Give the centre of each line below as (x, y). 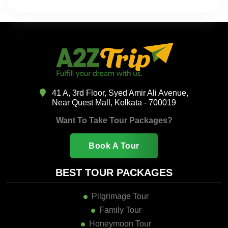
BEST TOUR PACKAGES (114, 172)
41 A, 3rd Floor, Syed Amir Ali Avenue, (119, 93)
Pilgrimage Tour (120, 196)
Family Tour (120, 210)
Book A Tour (114, 146)
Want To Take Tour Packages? (114, 120)
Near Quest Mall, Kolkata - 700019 (114, 102)
